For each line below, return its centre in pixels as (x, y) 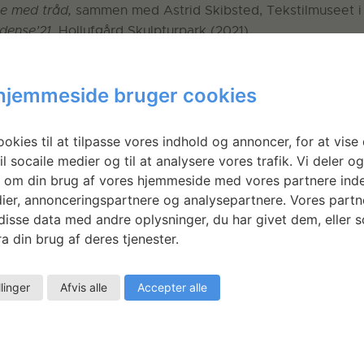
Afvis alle (83, 287)
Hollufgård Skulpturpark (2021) (154, 31)
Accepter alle (172, 287)
